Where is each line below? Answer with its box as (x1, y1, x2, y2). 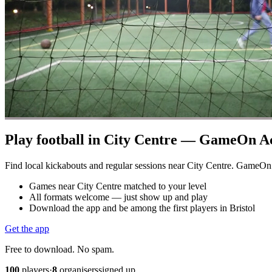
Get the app (5, 223, 49, 234)
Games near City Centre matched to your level (29, 180, 206, 191)
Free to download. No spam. (5, 243, 114, 254)
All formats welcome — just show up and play (29, 191, 208, 202)
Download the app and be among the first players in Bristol (29, 202, 255, 213)
